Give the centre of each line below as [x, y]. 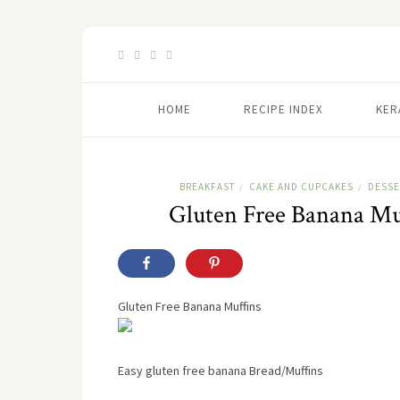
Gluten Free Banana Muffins [190, 306]
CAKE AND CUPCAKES [301, 187]
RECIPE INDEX [283, 109]
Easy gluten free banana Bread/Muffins [221, 371]
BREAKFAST [207, 187]
